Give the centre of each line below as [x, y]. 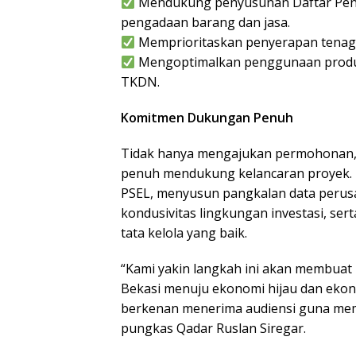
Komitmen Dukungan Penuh [207, 118]
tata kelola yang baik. [184, 233]
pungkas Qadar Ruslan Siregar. [213, 329]
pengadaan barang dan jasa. [205, 23]
